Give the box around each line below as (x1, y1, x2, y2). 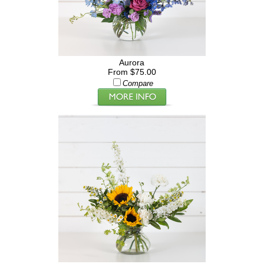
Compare (122, 80, 153, 88)
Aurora (119, 58, 145, 67)
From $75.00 (107, 67, 156, 77)
